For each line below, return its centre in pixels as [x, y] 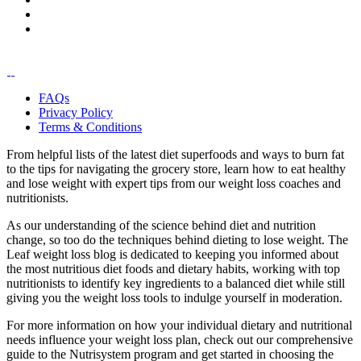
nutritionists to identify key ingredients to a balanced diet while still [176, 283]
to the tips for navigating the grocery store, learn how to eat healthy [176, 168]
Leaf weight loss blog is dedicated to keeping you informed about [172, 254]
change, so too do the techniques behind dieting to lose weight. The [177, 239]
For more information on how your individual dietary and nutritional [179, 325]
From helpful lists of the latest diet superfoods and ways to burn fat [175, 154]
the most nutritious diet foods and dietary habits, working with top [173, 268]
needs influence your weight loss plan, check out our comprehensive [180, 339]
